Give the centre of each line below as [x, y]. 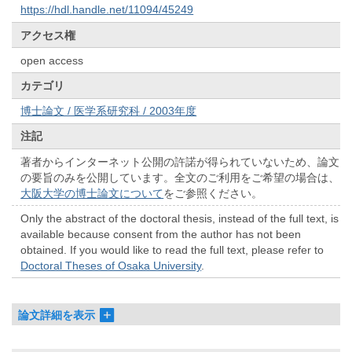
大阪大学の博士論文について [92, 193]
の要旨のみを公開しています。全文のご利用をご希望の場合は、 [180, 177]
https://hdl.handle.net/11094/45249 [107, 10]
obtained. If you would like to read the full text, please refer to [172, 249]
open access [52, 60]
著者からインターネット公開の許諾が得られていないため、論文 [180, 161]
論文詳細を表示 [57, 315]
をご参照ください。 [213, 193]
